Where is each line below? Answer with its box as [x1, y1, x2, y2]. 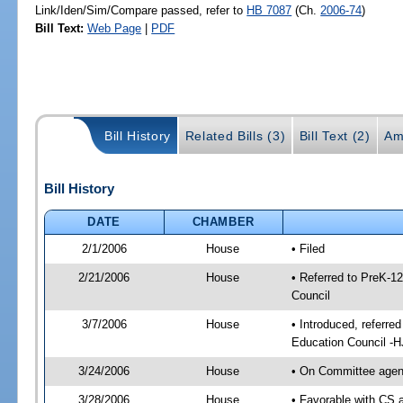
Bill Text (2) [299, 129, 371, 144]
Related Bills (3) [184, 129, 286, 144]
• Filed [291, 241, 325, 255]
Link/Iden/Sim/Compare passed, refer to [35, 3, 247, 17]
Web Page [87, 21, 142, 35]
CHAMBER [192, 214, 255, 228]
